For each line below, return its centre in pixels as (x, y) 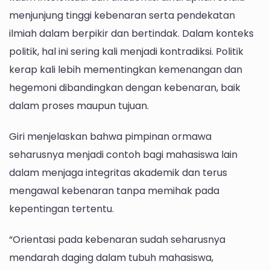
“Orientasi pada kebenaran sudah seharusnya (117, 240)
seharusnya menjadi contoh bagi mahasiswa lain (123, 154)
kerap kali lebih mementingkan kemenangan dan (126, 69)
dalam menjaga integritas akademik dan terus (118, 172)
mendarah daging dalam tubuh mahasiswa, (111, 258)
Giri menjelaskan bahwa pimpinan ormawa (110, 136)
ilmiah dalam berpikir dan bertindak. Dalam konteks (131, 33)
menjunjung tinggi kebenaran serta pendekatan (122, 15)
